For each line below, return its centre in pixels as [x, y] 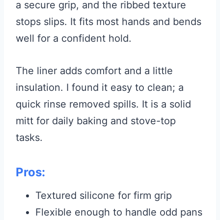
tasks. [29, 138]
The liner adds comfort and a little [94, 71]
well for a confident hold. [74, 39]
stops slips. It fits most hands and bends [109, 22]
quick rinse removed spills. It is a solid [103, 104]
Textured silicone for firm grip [104, 196]
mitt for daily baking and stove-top [96, 121]
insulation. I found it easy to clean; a [100, 88]
